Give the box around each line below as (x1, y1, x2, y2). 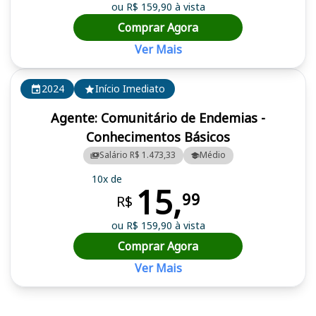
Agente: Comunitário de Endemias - (51, 109, 265, 126)
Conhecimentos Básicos (86, 128, 230, 145)
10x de (91, 172, 122, 186)
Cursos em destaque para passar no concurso (9, 286, 221, 300)
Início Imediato (95, 82, 165, 96)
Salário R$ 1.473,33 (99, 149, 176, 162)
